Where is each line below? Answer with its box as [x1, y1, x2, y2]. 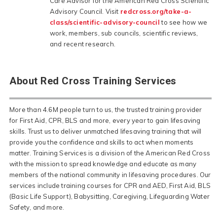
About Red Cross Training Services [9, 74, 177, 87]
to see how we [160, 18, 207, 26]
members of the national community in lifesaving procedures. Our [9, 170, 211, 179]
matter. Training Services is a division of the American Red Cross [9, 148, 211, 157]
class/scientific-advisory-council [49, 18, 160, 26]
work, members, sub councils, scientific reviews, [49, 29, 198, 37]
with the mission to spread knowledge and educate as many [9, 159, 197, 168]
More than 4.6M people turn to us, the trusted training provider [9, 105, 202, 113]
